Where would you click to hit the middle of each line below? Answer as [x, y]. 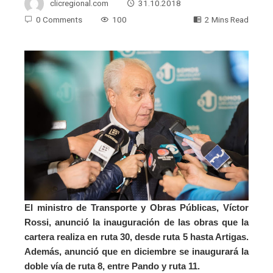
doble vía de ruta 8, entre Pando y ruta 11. [112, 266]
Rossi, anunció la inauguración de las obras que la [136, 222]
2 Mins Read [227, 19]
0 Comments [59, 19]
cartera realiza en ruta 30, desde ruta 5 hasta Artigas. [136, 236]
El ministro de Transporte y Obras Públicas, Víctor [136, 207]
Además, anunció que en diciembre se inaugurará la [136, 251]
